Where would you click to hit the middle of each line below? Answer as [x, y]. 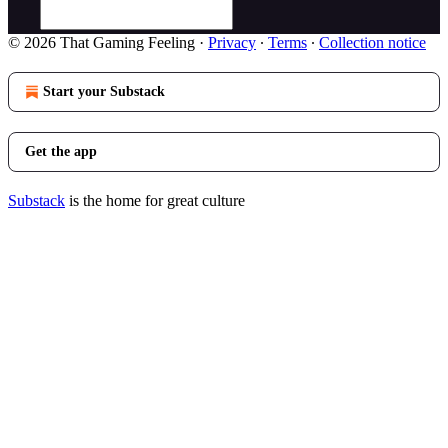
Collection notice [372, 42]
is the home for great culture [155, 200]
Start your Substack [104, 91]
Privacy [232, 42]
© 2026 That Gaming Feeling [101, 42]
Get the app [61, 151]
